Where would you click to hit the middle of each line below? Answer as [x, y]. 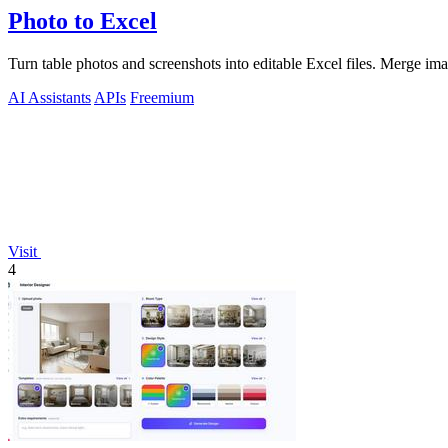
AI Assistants [49, 98]
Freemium [162, 98]
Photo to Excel [82, 21]
